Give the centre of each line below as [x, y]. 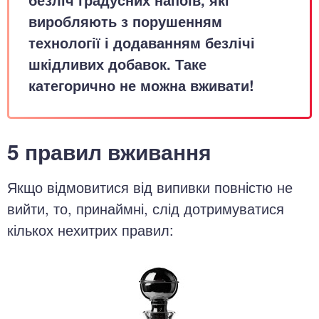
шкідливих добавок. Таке [117, 64]
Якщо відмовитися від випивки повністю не [150, 187]
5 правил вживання [109, 151]
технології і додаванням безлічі [142, 42]
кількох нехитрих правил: [90, 230]
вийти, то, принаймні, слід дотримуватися [146, 208]
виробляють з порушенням [125, 21]
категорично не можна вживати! [141, 85]
